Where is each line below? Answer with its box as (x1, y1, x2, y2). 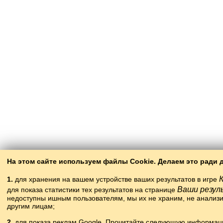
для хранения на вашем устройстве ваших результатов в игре (13, 175, 219, 183)
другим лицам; (7, 202, 55, 210)
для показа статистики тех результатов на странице (7, 186, 177, 194)
